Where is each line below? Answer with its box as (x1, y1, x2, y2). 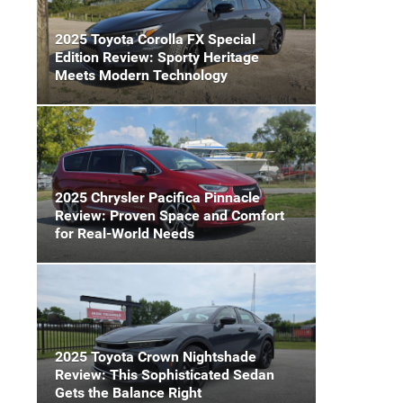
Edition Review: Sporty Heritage (55, 48, 259, 66)
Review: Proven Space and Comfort (55, 207, 284, 225)
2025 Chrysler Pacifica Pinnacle (55, 189, 260, 207)
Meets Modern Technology (55, 66, 228, 84)
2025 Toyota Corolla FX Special (55, 30, 255, 48)
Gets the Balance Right (55, 383, 201, 401)
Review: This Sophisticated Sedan (55, 365, 274, 383)
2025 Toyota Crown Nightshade (55, 347, 256, 365)
